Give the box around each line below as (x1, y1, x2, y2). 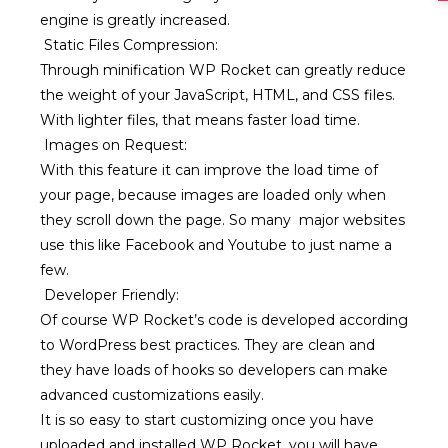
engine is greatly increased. (40, 11, 230, 29)
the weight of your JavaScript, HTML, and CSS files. (40, 86, 395, 104)
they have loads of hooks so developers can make (40, 361, 388, 379)
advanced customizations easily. (40, 386, 264, 404)
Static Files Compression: (40, 36, 218, 54)
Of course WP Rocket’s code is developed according (40, 311, 408, 329)
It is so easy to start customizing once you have (40, 411, 374, 429)
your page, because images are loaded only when (40, 186, 386, 204)
